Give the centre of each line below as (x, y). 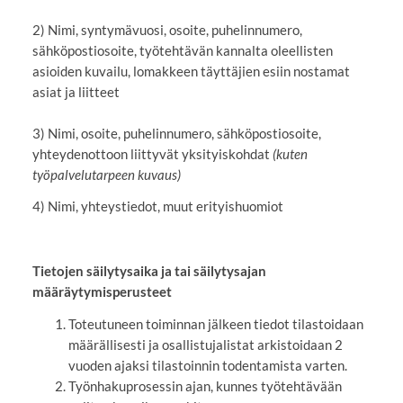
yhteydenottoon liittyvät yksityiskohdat (152, 153)
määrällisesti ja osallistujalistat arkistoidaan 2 (205, 344)
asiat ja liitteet (76, 91)
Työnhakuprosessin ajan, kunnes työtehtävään (205, 385)
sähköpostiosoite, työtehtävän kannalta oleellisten (182, 50)
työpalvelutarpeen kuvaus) (106, 174)
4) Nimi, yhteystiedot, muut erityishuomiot (157, 206)
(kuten (290, 153)
